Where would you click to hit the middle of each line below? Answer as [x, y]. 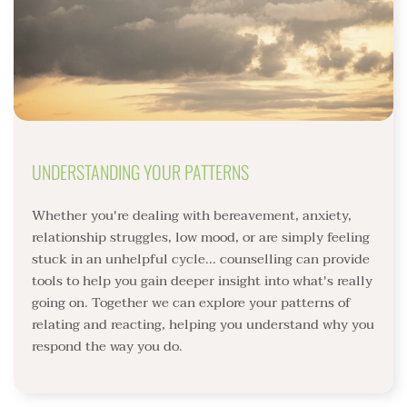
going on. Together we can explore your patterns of [191, 303]
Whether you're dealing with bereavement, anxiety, [192, 215]
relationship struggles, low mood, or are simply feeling [201, 237]
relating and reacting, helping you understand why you [203, 324]
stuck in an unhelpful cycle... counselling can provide [201, 259]
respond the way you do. [107, 346]
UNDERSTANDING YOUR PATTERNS [140, 172]
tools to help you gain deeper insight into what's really [202, 281]
